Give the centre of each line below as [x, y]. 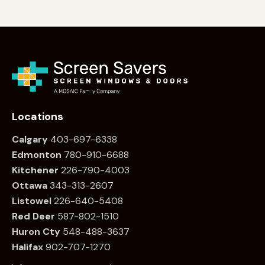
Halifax [28, 247]
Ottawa [30, 185]
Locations [38, 117]
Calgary [30, 139]
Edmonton [37, 154]
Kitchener [35, 170]
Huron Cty [36, 231]
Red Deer [33, 216]
